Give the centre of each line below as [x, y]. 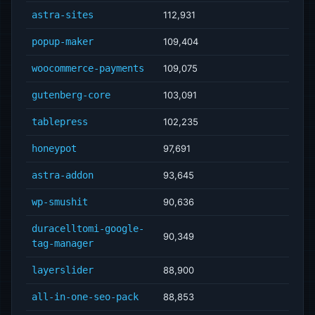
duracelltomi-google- [88, 229]
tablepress [60, 122]
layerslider [63, 270]
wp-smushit [60, 202]
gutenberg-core [71, 95]
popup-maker [63, 41]
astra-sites [63, 15]
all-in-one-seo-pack [85, 297]
